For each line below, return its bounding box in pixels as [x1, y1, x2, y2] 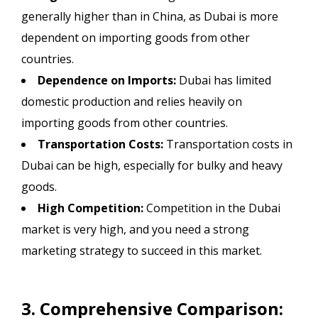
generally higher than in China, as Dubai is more [21, 8, 278, 24]
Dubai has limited [176, 72, 271, 88]
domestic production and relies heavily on [21, 93, 242, 109]
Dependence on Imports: [38, 72, 176, 88]
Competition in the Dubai [143, 199, 280, 216]
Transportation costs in [163, 136, 292, 152]
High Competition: [38, 199, 143, 216]
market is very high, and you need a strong [21, 221, 249, 237]
